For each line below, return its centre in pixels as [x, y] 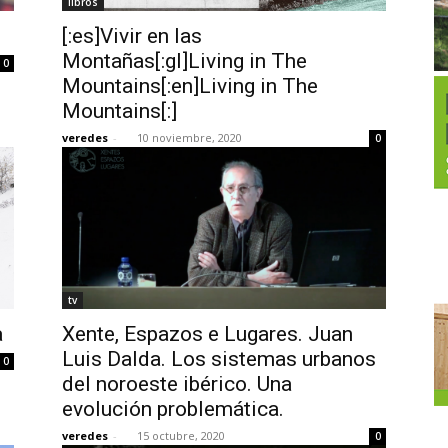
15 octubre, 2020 [181, 435]
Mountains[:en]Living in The [190, 86]
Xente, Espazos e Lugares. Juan [207, 334]
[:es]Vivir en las [132, 36]
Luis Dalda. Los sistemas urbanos [219, 359]
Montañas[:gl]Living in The [184, 61]
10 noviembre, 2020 [189, 137]
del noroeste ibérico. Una [177, 384]
